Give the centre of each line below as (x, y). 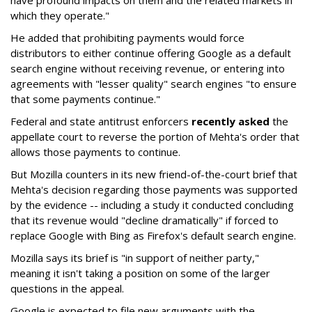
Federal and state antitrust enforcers (101, 121)
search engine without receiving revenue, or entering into (148, 68)
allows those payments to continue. (95, 152)
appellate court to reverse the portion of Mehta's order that (155, 136)
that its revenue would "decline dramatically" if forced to (145, 220)
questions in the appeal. (67, 288)
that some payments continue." (85, 99)
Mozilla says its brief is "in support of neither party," (135, 258)
